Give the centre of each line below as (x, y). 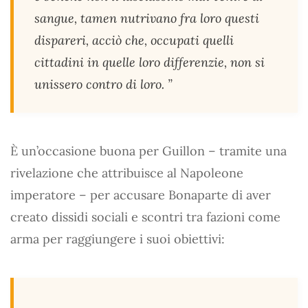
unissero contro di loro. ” (103, 84)
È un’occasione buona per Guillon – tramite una (148, 151)
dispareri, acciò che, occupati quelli (134, 40)
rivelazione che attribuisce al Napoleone (127, 173)
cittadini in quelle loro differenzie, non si (150, 62)
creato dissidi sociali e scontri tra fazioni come (145, 217)
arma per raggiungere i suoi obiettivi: (118, 239)
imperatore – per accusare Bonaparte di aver (141, 195)
